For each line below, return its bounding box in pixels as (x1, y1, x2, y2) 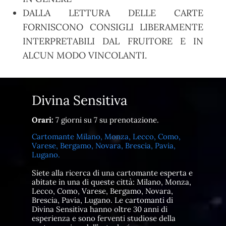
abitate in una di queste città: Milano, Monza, (31, 177, 191, 187)
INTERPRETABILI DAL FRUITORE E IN (23, 35, 203, 47)
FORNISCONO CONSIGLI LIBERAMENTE (23, 21, 203, 33)
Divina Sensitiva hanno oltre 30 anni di (31, 204, 167, 214)
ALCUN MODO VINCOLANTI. (23, 49, 147, 61)
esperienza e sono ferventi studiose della (31, 213, 176, 223)
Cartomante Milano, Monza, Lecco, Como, (31, 131, 181, 141)
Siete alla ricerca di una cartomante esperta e (31, 167, 193, 178)
